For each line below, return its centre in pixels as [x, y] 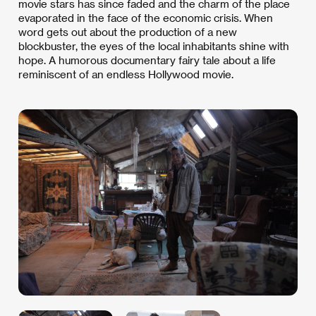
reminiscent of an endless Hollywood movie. [126, 74]
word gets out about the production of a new [128, 32]
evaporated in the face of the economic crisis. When [146, 18]
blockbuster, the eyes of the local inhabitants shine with [154, 46]
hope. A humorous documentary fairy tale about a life [147, 60]
